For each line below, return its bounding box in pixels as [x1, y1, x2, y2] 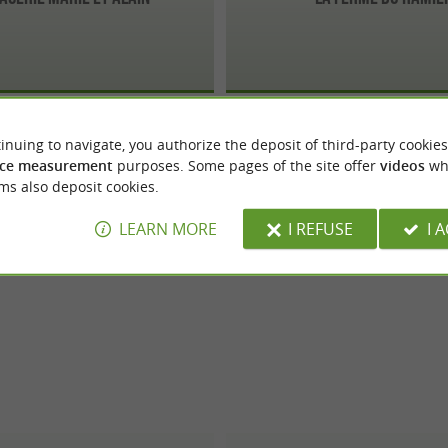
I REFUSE [288, 217, 353, 240]
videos [379, 155, 425, 175]
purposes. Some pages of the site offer [112, 155, 380, 175]
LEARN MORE [118, 217, 217, 240]
